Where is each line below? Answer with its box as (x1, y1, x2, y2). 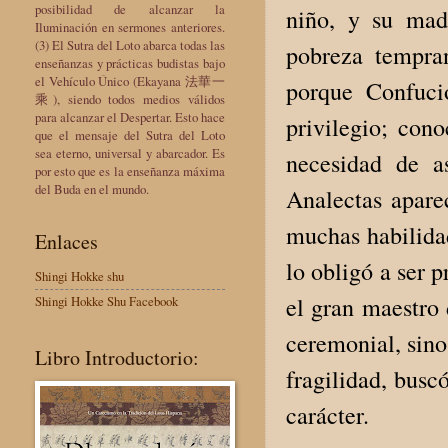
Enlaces (35, 227, 98, 255)
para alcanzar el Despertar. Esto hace (35, 107, 225, 126)
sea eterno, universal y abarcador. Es (35, 143, 225, 162)
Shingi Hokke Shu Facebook (35, 292, 178, 311)
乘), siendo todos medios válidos (35, 89, 225, 108)
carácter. (286, 399, 369, 432)
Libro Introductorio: (35, 343, 199, 371)
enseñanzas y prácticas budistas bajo (35, 53, 225, 72)
